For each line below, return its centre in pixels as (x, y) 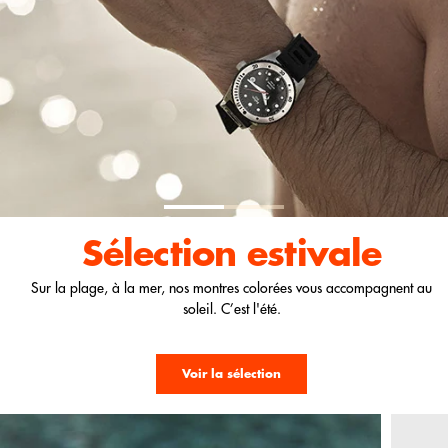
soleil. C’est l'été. (231, 309)
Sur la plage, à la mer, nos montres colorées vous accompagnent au (231, 288)
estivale (314, 254)
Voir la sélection (231, 374)
